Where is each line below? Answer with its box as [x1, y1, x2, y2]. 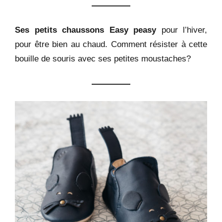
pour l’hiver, [161, 24, 207, 35]
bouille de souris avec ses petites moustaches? [15, 53, 193, 63]
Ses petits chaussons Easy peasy [15, 24, 162, 35]
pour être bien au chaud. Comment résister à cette [15, 39, 207, 49]
